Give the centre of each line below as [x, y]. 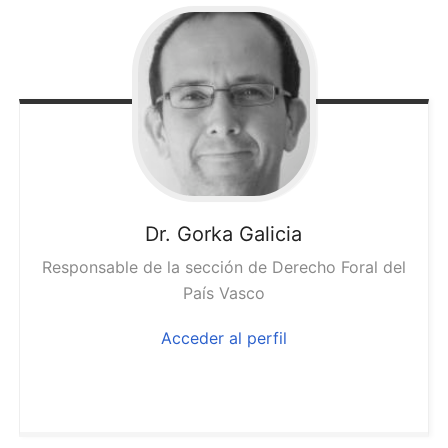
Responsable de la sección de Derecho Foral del [223, 267]
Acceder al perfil [223, 338]
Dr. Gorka [189, 234]
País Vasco [223, 293]
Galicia [271, 234]
